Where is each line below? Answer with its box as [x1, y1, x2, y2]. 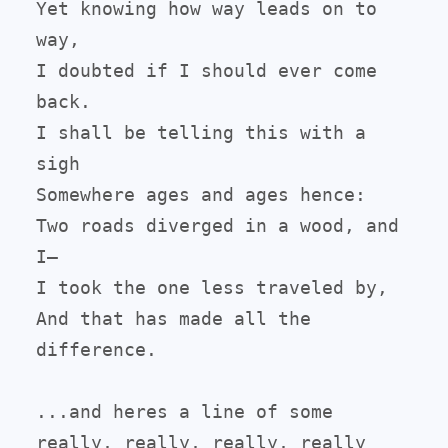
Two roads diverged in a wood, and [36, 214, 399, 236]
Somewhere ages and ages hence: [36, 183, 366, 205]
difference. [36, 338, 157, 360]
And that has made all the [36, 307, 311, 329]
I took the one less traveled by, [36, 276, 388, 298]
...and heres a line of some [36, 400, 333, 422]
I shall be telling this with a [36, 121, 366, 143]
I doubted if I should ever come [36, 59, 377, 81]
